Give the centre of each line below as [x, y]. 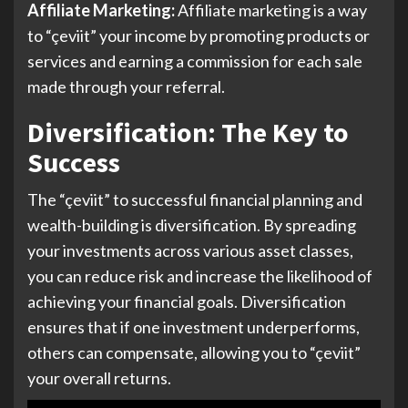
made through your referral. [126, 87]
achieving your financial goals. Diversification [187, 302]
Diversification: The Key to [188, 133]
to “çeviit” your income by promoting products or [199, 36]
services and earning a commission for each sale [195, 61]
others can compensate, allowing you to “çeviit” [194, 353]
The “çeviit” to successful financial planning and [195, 200]
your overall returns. [99, 378]
